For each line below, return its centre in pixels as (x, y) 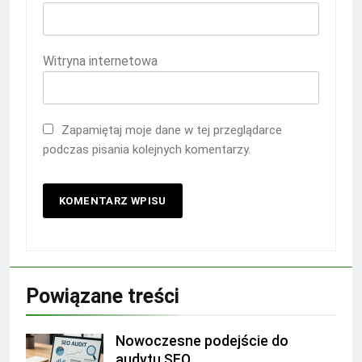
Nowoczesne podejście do (202, 341)
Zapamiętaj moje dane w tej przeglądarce (172, 130)
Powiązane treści (103, 296)
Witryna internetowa (100, 61)
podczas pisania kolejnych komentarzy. (147, 149)
